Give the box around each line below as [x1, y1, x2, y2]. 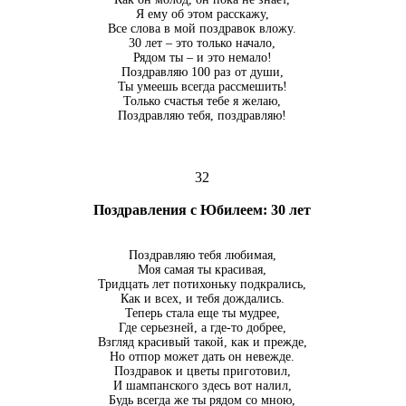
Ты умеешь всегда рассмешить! [117, 80, 287, 94]
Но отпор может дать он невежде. [110, 350, 295, 364]
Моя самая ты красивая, [138, 263, 266, 277]
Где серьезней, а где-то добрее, [118, 321, 286, 335]
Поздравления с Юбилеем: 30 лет [93, 202, 311, 218]
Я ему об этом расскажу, [135, 7, 269, 22]
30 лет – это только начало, [129, 36, 275, 51]
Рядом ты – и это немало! [132, 51, 272, 65]
